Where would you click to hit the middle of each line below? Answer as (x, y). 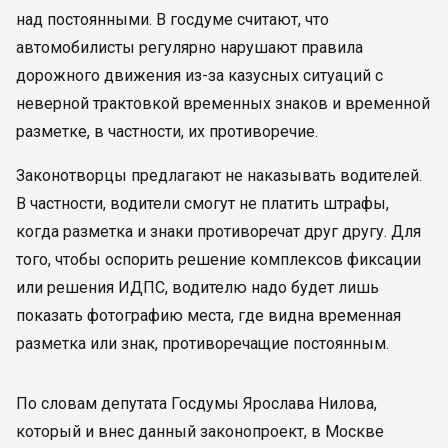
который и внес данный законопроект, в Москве (200, 431)
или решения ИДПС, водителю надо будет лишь (197, 287)
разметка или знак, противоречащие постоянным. (202, 343)
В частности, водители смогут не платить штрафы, (202, 203)
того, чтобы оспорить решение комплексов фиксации (218, 259)
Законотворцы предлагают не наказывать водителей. (219, 175)
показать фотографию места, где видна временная (208, 315)
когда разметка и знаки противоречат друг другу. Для (218, 231)
